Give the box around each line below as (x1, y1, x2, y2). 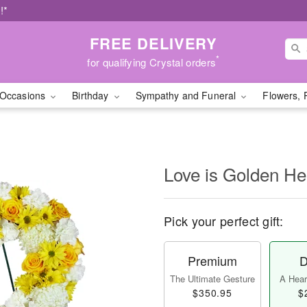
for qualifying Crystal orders (87, 54, 217, 69)
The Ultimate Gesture (170, 272, 255, 285)
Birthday (72, 88, 112, 102)
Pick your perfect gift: (164, 212, 283, 230)
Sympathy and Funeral (135, 88, 239, 102)
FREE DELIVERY (89, 32, 218, 54)
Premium (188, 251, 237, 269)
